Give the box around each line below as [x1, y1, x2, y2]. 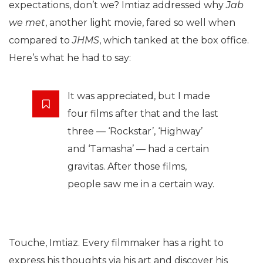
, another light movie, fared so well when [45, 17, 235, 29]
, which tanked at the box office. [99, 35, 249, 46]
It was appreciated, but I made [68, 90, 210, 102]
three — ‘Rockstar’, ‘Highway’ [68, 126, 203, 137]
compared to [9, 35, 72, 46]
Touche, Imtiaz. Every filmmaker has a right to [9, 237, 224, 249]
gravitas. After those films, [68, 161, 187, 173]
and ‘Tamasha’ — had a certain [68, 143, 209, 155]
